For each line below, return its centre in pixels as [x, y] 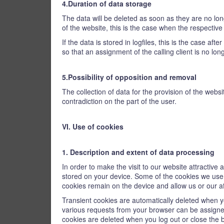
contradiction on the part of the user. [119, 101]
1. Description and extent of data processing [138, 152]
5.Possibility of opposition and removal [129, 77]
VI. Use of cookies [93, 126]
